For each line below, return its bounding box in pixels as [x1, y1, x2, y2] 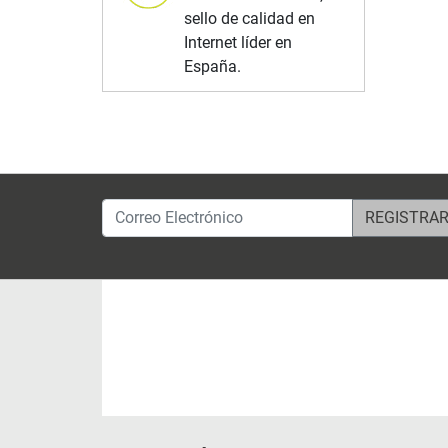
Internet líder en [184, 32, 293, 52]
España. [184, 56, 242, 76]
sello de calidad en [184, 8, 316, 28]
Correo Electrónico [101, 199, 229, 219]
